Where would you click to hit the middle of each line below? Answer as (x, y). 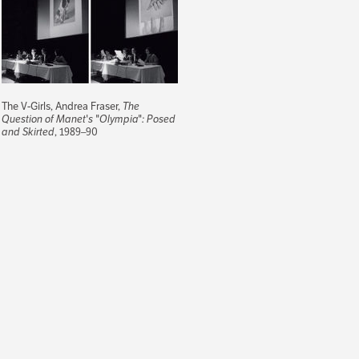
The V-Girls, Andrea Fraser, (62, 106)
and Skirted (28, 131)
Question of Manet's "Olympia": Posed (89, 119)
